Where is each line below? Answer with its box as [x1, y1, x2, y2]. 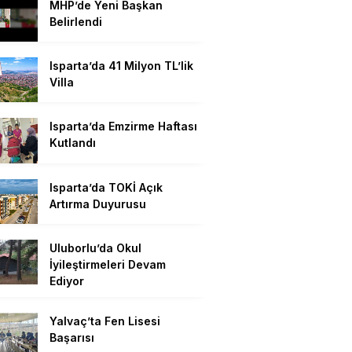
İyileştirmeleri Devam [49, 258, 166, 272]
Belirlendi [49, 14, 102, 28]
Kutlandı [49, 136, 96, 150]
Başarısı [49, 331, 94, 345]
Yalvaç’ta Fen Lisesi [49, 314, 160, 328]
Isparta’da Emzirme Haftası [49, 119, 197, 134]
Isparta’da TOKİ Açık [49, 180, 163, 194]
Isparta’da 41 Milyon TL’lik [49, 58, 193, 72]
